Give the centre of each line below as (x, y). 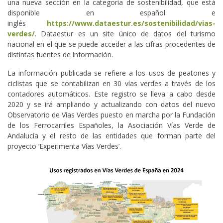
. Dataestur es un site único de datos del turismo (125, 33)
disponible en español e (111, 12)
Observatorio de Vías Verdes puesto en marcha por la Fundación (111, 114)
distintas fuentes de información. (60, 54)
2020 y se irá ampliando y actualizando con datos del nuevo (111, 104)
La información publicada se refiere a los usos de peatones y (111, 73)
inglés (27, 23)
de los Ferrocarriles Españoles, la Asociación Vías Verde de (111, 125)
